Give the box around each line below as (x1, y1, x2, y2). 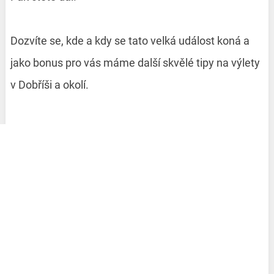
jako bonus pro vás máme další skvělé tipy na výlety (10, 56, 260, 70)
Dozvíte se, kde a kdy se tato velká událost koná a (10, 34, 250, 48)
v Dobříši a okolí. (10, 78, 89, 92)
